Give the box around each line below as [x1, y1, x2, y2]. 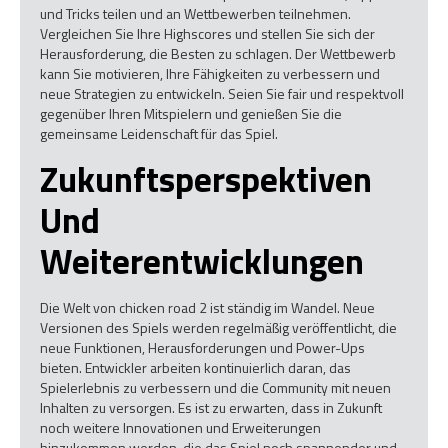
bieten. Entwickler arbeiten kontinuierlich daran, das [40, 356, 351, 378]
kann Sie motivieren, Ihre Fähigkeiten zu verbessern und [40, 63, 380, 85]
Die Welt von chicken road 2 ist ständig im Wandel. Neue [40, 296, 375, 318]
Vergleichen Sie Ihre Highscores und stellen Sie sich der [40, 23, 375, 45]
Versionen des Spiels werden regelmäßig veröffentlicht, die [40, 316, 397, 338]
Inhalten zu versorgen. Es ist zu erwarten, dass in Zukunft [40, 396, 382, 418]
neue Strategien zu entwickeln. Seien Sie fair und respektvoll [40, 83, 404, 105]
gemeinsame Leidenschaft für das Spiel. [40, 123, 278, 145]
